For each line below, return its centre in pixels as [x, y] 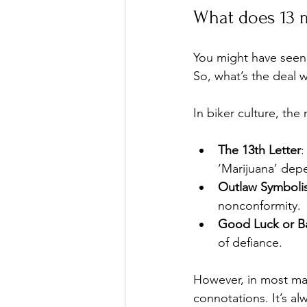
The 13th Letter [259, 150]
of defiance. [250, 243]
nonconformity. [259, 206]
